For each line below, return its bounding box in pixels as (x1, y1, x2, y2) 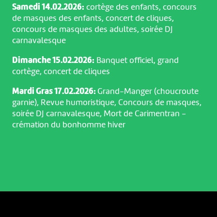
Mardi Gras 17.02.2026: (12, 87, 97, 96)
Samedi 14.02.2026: (12, 3, 84, 12)
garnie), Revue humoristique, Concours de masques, (12, 98, 201, 107)
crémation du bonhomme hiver (12, 120, 125, 129)
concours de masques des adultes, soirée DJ (12, 25, 173, 34)
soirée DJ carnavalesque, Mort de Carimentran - (12, 109, 186, 118)
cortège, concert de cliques (12, 67, 110, 76)
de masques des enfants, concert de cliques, (12, 14, 174, 23)
